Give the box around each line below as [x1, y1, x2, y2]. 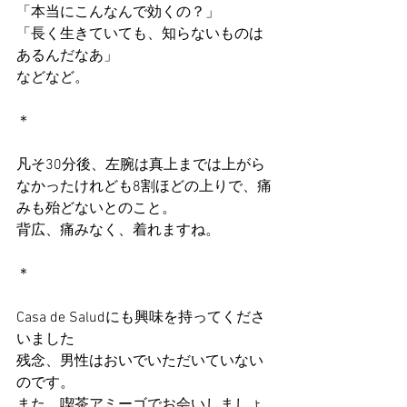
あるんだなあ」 [16, 47, 118, 65]
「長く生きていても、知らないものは [16, 25, 263, 44]
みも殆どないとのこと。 [16, 200, 176, 218]
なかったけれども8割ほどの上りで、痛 [16, 178, 272, 196]
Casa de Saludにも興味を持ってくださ [16, 309, 265, 327]
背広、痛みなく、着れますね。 [16, 222, 220, 240]
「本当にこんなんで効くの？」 [16, 4, 220, 22]
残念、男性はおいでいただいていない [16, 352, 263, 371]
